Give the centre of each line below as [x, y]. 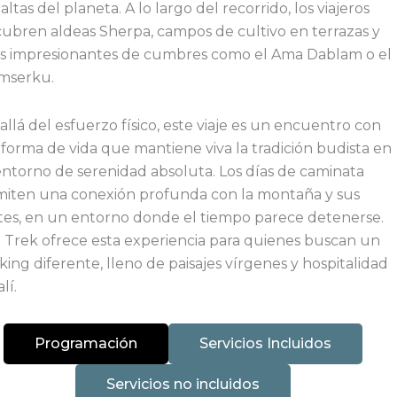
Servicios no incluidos [183, 384]
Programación [86, 343]
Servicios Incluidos [266, 343]
